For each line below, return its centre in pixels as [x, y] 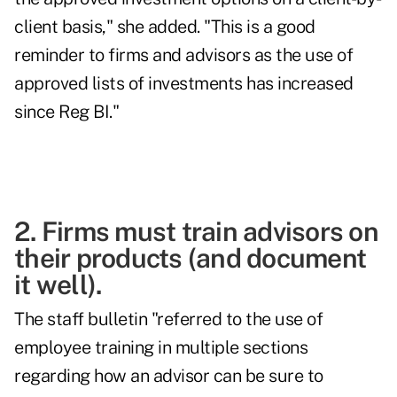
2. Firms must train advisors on [196, 232]
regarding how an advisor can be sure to [169, 376]
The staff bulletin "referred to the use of [168, 319]
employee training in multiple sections [161, 348]
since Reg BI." [66, 112]
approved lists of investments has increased [184, 84]
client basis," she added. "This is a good [165, 27]
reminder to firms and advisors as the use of [183, 55]
